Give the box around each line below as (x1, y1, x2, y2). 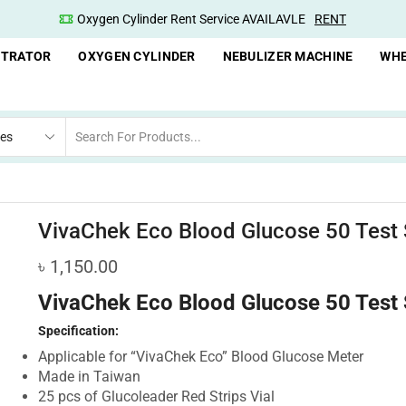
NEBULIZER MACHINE (222, 49, 353, 64)
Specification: (37, 324, 119, 339)
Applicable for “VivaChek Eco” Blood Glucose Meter (37, 348, 363, 366)
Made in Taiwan (37, 368, 140, 386)
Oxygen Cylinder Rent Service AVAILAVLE (76, 12, 305, 27)
